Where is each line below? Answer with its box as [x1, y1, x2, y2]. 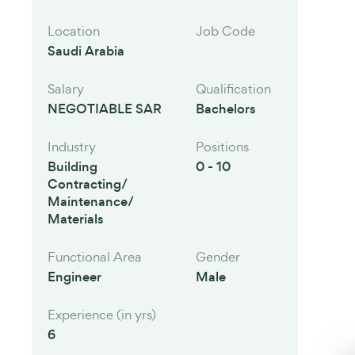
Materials [48, 210, 104, 228]
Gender [195, 248, 240, 265]
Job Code [195, 22, 255, 40]
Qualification [195, 80, 271, 97]
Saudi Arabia [48, 42, 124, 60]
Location [48, 22, 100, 40]
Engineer [48, 268, 101, 286]
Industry [48, 138, 96, 155]
